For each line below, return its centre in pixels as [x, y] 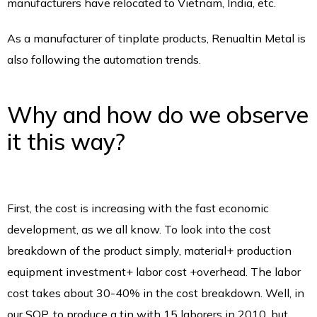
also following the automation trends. [104, 60]
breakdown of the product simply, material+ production [149, 251]
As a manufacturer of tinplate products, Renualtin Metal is [156, 39]
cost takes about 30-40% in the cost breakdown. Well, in [156, 293]
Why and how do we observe [158, 115]
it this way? [66, 142]
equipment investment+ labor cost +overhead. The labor [154, 272]
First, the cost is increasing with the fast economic [138, 208]
